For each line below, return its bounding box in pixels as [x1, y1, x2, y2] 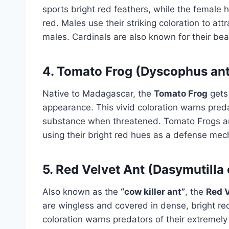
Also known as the [42, 186, 121, 197]
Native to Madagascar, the [42, 88, 154, 99]
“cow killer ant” [121, 186, 185, 197]
